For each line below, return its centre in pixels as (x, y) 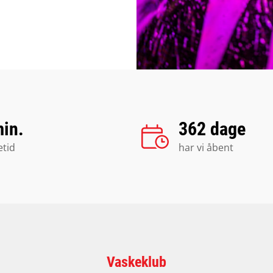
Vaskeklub (136, 262)
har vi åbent (206, 147)
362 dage (212, 129)
